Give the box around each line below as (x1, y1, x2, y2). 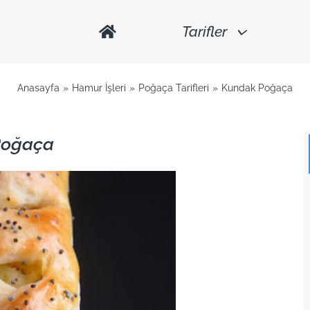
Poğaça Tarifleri (138, 82, 209, 93)
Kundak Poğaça (221, 82, 293, 93)
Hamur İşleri (72, 82, 127, 93)
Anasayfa (17, 82, 60, 93)
